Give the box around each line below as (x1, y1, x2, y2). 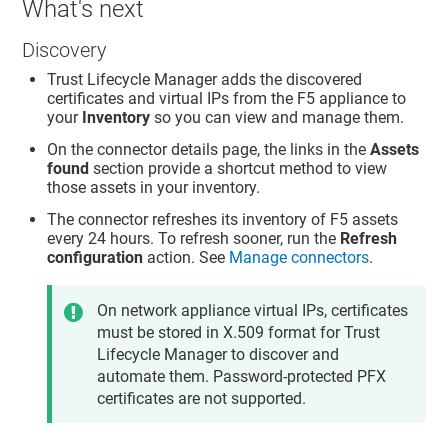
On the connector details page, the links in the (47, 140, 371, 160)
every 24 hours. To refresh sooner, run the (47, 229, 341, 248)
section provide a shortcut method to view (89, 159, 388, 179)
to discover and (227, 345, 340, 364)
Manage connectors (229, 248, 370, 267)
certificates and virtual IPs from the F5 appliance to (47, 89, 407, 109)
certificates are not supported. (97, 389, 307, 408)
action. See (143, 248, 230, 267)
